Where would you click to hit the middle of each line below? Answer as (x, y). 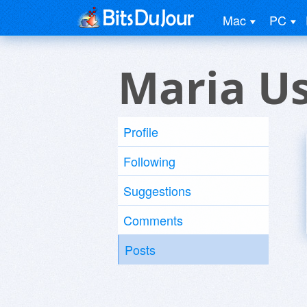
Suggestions (157, 191)
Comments (153, 220)
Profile (141, 132)
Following (149, 161)
